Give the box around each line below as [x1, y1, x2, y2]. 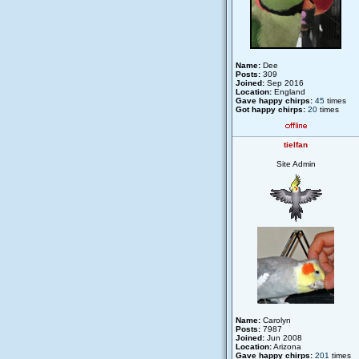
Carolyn [260, 316, 291, 325]
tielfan [284, 140, 308, 149]
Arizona [272, 342, 301, 351]
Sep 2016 [264, 79, 304, 87]
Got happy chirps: [236, 105, 305, 114]
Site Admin [276, 159, 316, 168]
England [272, 87, 305, 96]
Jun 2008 [264, 333, 302, 342]
